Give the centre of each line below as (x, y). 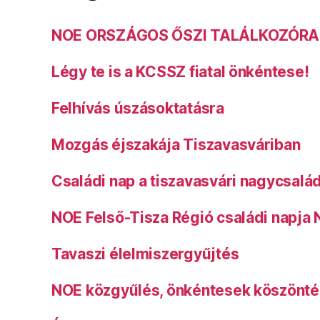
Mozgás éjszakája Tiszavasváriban (176, 144)
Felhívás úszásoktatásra (138, 108)
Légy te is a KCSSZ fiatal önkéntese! (180, 71)
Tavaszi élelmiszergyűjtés (145, 254)
